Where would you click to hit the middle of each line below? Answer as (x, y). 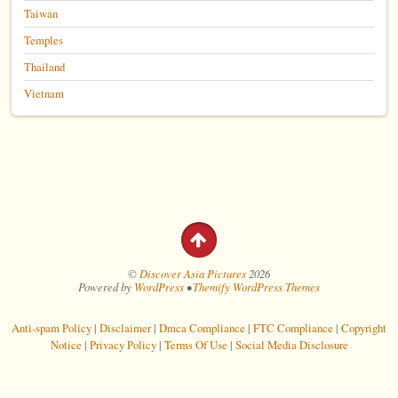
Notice (66, 344)
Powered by (106, 286)
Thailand (45, 66)
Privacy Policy (123, 344)
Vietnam (44, 93)
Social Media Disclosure (291, 344)
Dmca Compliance (202, 327)
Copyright (364, 327)
